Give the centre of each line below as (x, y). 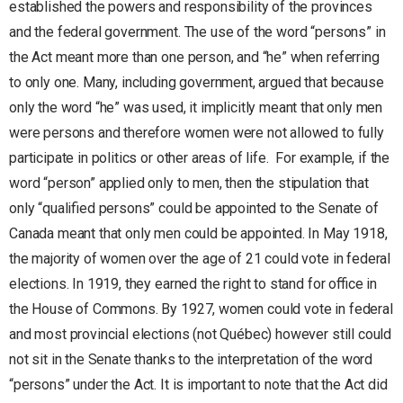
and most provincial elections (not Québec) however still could (201, 334)
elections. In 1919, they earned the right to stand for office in (193, 283)
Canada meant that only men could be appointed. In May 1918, (198, 233)
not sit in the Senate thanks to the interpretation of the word (191, 359)
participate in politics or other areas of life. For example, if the (200, 157)
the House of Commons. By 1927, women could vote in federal (201, 309)
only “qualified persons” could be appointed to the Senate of (194, 208)
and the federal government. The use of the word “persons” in (197, 31)
